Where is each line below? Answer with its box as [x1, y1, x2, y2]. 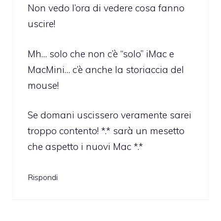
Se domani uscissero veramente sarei [28, 109, 191, 121]
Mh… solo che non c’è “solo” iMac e [28, 47, 174, 60]
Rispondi [28, 172, 58, 182]
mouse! [28, 79, 59, 91]
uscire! [28, 18, 55, 30]
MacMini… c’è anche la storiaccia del [28, 63, 184, 75]
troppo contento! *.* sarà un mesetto [28, 125, 184, 137]
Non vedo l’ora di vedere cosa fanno [28, 2, 184, 14]
